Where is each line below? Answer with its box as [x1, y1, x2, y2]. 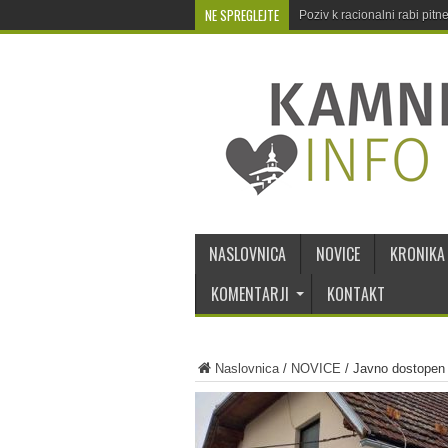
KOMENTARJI [210, 282, 289, 306]
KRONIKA [389, 242, 445, 266]
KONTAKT [326, 282, 385, 306]
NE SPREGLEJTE [204, 5, 279, 25]
